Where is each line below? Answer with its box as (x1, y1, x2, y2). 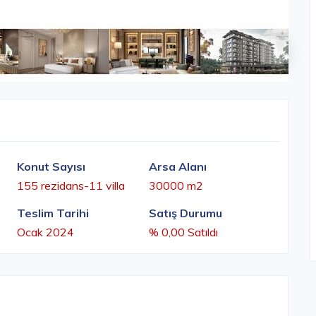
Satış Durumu (149, 206, 222, 221)
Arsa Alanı (149, 159, 207, 174)
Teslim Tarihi (17, 206, 89, 221)
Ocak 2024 (17, 225, 74, 240)
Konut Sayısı (17, 159, 85, 174)
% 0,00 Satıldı (149, 225, 218, 240)
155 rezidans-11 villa (17, 178, 125, 193)
